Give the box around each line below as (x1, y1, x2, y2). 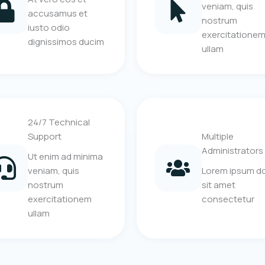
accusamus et (28, 7, 88, 20)
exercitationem (28, 193, 92, 206)
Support (28, 130, 62, 143)
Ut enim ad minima (28, 150, 104, 163)
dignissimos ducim (28, 35, 105, 49)
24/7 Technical (28, 116, 91, 129)
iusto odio (28, 21, 70, 34)
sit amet (201, 179, 235, 192)
